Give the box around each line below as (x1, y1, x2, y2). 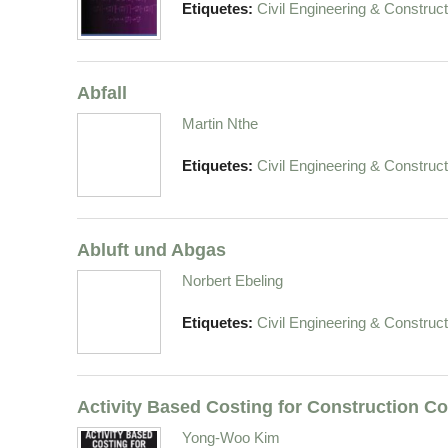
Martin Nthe (182, 115, 258, 133)
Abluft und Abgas (77, 239, 226, 261)
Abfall (77, 82, 127, 104)
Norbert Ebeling (182, 272, 283, 290)
